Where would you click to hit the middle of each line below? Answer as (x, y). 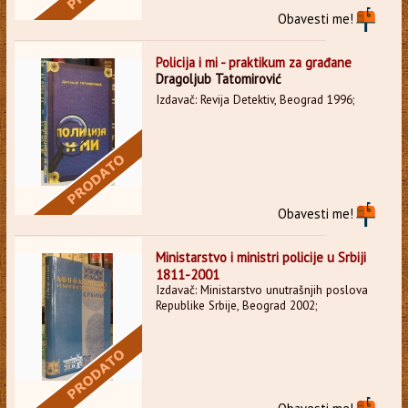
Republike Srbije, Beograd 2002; (236, 305)
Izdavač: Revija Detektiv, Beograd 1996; (255, 99)
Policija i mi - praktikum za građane (253, 62)
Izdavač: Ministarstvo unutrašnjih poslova (261, 290)
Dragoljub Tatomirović (218, 78)
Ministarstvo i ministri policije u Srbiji (260, 257)
